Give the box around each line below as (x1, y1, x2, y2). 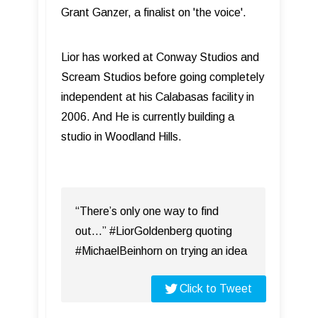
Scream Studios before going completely (61, 70, 264, 83)
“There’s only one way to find (75, 204, 219, 217)
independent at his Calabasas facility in (61, 90, 254, 103)
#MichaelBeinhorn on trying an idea (75, 244, 247, 257)
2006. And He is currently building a (61, 110, 234, 123)
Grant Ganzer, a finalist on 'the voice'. (61, 6, 246, 18)
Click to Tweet (180, 282, 252, 295)
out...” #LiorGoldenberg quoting (75, 224, 232, 237)
